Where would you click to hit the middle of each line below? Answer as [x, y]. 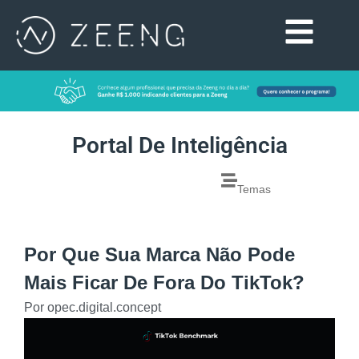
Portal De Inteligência [179, 145]
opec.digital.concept [103, 307]
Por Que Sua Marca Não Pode [159, 254]
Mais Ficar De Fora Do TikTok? [164, 282]
